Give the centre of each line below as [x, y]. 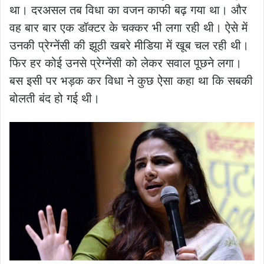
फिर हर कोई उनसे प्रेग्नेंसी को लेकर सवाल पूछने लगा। [126, 63]
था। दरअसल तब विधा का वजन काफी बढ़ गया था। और [128, 10]
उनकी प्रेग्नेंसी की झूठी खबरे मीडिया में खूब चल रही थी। [129, 45]
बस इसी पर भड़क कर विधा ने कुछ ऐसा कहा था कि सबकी [131, 80]
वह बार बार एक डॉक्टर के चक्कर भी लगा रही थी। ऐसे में [128, 27]
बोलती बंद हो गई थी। [55, 98]
